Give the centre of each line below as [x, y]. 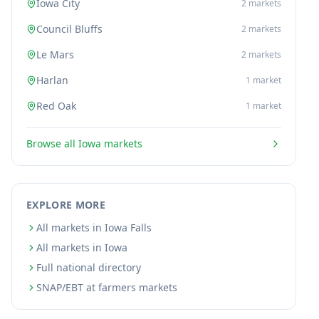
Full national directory [89, 267]
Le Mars [55, 54]
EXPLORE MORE [66, 205]
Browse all [52, 143]
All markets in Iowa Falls [94, 228]
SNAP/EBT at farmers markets [107, 287]
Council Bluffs [69, 29]
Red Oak [56, 106]
